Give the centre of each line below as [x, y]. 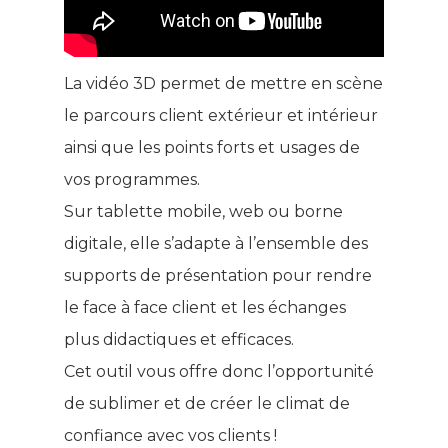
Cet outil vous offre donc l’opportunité [219, 371]
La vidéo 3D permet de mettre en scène [223, 83]
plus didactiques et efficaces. [179, 339]
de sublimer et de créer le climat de [207, 403]
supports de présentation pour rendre [218, 275]
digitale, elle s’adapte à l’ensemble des [216, 243]
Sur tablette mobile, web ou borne [203, 211]
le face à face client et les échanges [205, 307]
